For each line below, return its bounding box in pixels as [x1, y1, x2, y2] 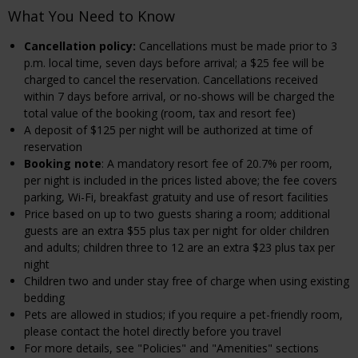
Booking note [24, 155, 101, 171]
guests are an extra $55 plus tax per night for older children [24, 222, 329, 238]
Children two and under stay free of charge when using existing [24, 272, 349, 288]
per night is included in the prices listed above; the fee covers [24, 172, 337, 188]
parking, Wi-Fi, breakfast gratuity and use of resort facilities [24, 189, 328, 205]
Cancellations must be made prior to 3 [139, 38, 337, 54]
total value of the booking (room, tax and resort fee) [24, 105, 296, 121]
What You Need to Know [8, 6, 175, 26]
